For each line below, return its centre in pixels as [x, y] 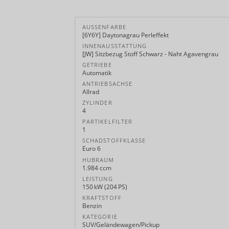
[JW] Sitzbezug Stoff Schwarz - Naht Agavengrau [150, 54]
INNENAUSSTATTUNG [115, 46]
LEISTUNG [98, 179]
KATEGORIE [100, 216]
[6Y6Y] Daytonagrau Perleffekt [125, 35]
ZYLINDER [97, 103]
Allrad [91, 92]
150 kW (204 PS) [105, 187]
